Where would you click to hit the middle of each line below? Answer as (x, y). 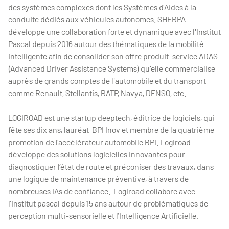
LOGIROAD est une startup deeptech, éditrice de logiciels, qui (111, 117)
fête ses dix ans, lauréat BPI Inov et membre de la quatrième (111, 130)
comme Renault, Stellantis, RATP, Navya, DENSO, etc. (98, 93)
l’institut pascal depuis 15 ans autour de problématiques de (108, 203)
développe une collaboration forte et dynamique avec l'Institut (114, 31)
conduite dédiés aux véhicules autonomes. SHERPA (97, 19)
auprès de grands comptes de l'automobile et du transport (107, 81)
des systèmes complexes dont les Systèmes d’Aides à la (102, 7)
